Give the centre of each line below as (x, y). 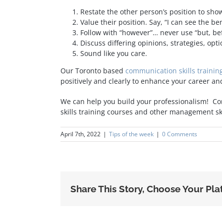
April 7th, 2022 (81, 134)
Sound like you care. (114, 53)
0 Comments (180, 134)
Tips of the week (131, 134)
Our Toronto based (93, 71)
